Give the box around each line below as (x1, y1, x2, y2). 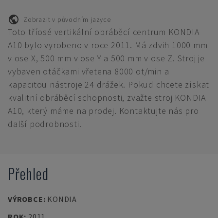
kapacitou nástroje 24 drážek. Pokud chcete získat (8, 79, 210, 90)
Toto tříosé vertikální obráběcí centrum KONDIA (8, 26, 200, 37)
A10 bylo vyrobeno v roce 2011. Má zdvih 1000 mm (8, 39, 208, 51)
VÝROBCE (8, 194, 43, 204)
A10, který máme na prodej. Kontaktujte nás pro (8, 105, 199, 116)
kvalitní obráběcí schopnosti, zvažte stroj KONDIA (8, 92, 206, 103)
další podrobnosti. (8, 118, 82, 129)
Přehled (8, 163, 49, 184)
